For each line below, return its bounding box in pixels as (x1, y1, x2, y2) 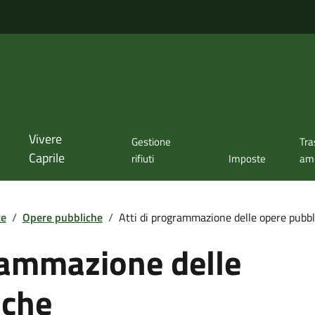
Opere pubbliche (22, 208, 103, 226)
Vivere (28, 129, 62, 149)
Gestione (131, 134, 172, 150)
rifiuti (131, 150, 155, 167)
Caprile (28, 148, 65, 168)
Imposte (229, 150, 266, 167)
